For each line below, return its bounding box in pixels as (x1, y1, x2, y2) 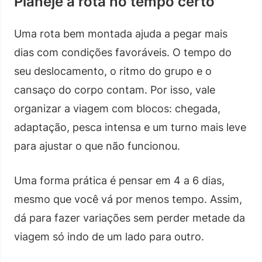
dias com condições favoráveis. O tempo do (14, 46, 232, 58)
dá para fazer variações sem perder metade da (14, 211, 245, 224)
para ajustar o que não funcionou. (14, 139, 180, 152)
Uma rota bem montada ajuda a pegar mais (14, 27, 227, 40)
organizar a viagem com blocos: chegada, (14, 102, 220, 115)
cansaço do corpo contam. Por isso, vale (14, 83, 215, 96)
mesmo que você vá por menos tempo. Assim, (14, 192, 242, 205)
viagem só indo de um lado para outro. (14, 230, 204, 243)
